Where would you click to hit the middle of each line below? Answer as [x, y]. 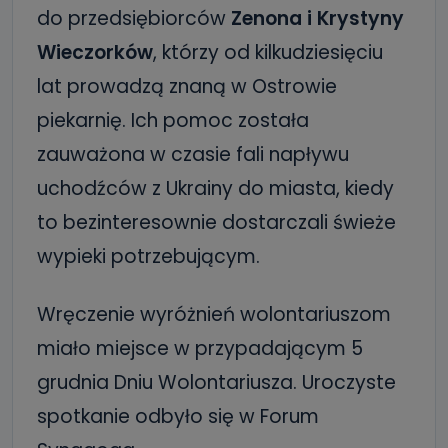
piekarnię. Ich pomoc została [173, 120]
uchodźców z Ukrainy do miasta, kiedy [215, 188]
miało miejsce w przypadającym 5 [200, 348]
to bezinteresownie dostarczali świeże [216, 222]
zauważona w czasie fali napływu [193, 154]
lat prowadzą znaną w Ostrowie [187, 86]
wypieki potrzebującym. [148, 256]
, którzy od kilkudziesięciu [268, 52]
